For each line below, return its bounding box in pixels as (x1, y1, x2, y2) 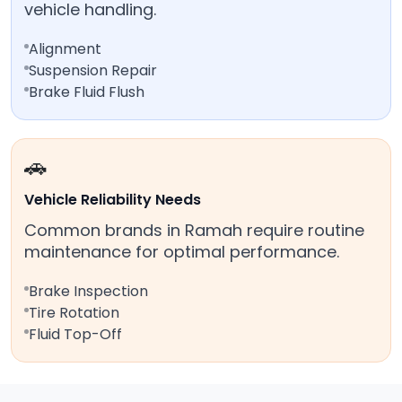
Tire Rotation (29, 302, 119, 324)
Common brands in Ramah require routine (24, 219, 364, 242)
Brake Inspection (29, 281, 148, 302)
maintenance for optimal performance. (24, 240, 339, 264)
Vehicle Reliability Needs (24, 189, 201, 211)
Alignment (29, 39, 101, 60)
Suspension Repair (29, 60, 157, 82)
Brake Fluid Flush (29, 82, 144, 103)
